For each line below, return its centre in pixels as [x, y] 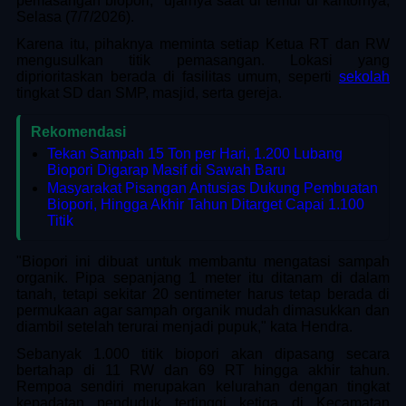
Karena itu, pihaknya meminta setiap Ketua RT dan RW [203, 43]
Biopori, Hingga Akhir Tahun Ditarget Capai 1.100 [206, 204]
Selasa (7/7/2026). [75, 16]
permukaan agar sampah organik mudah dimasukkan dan [203, 310]
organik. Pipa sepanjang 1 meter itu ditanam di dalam [203, 277]
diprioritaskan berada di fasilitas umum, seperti [178, 76]
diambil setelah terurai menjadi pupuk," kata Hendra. [184, 326]
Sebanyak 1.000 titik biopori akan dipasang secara [203, 353]
